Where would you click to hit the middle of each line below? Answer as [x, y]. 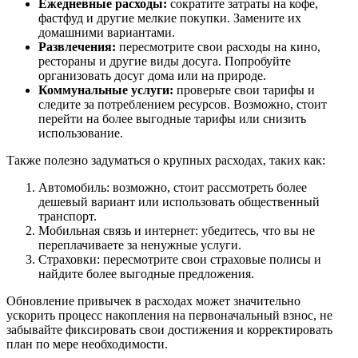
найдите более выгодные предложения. [146, 273]
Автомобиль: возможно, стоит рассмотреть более [173, 187]
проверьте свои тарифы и [244, 89]
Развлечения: [77, 46]
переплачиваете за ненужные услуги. [140, 245]
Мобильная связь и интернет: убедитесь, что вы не [177, 230]
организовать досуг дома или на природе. [152, 75]
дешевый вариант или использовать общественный [179, 201]
